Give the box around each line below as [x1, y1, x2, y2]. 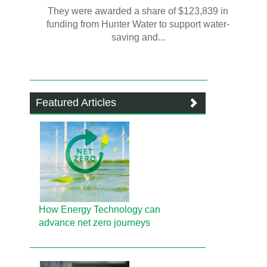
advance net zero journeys [39, 218, 151, 228]
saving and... [111, 32, 165, 42]
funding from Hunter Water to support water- [46, 19, 229, 29]
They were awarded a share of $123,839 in [48, 6, 228, 16]
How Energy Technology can [39, 204, 161, 215]
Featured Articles [36, 97, 117, 108]
